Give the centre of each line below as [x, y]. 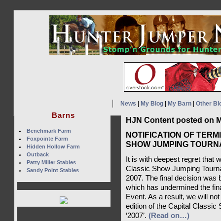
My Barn [179, 104]
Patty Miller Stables [51, 162]
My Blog [152, 104]
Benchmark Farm [49, 131]
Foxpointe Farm [47, 139]
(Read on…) [169, 215]
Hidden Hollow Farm [53, 147]
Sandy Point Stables [53, 170]
